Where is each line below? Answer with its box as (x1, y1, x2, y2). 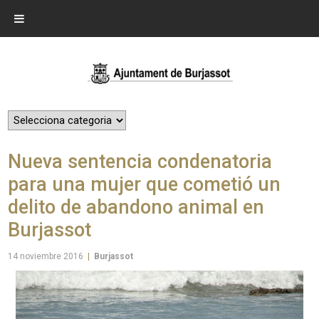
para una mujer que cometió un (8, 172, 281, 196)
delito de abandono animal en (8, 195, 265, 219)
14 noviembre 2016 (8, 251, 84, 261)
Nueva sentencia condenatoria (8, 150, 273, 173)
